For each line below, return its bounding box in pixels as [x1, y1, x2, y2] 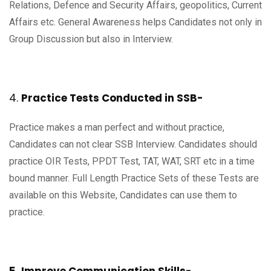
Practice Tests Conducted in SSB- [21, 91, 203, 106]
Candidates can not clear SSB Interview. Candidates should [9, 139, 257, 151]
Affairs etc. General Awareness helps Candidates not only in [9, 16, 262, 28]
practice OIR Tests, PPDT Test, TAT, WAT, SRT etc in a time [9, 155, 255, 168]
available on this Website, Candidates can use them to [9, 189, 237, 201]
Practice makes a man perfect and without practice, [9, 122, 224, 134]
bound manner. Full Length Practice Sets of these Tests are [9, 172, 259, 184]
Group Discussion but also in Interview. [9, 33, 173, 45]
